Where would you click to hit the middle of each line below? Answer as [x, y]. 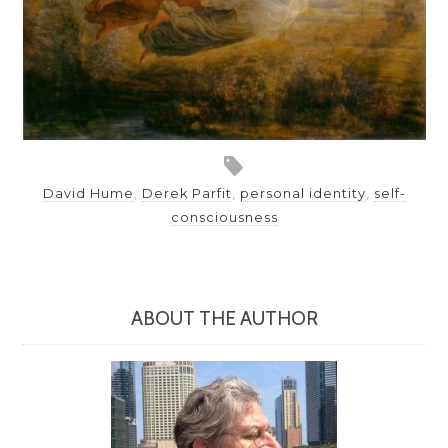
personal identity [302, 193]
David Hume [88, 193]
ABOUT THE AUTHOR [224, 318]
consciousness [224, 217]
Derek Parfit [186, 193]
